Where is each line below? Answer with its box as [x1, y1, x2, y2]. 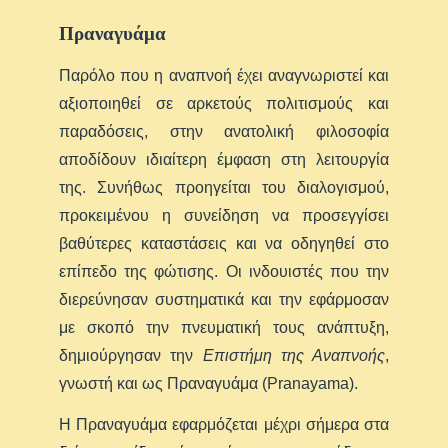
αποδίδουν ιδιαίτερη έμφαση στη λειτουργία [59, 151, 389, 169]
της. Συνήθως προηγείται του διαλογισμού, [59, 179, 389, 197]
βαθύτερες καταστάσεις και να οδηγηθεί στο [59, 235, 389, 253]
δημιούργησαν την [59, 347, 203, 365]
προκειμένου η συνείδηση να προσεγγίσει [59, 207, 389, 225]
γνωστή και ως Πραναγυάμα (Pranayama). [59, 375, 359, 393]
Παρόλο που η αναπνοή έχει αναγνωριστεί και [59, 67, 389, 85]
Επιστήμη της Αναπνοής [202, 347, 385, 365]
